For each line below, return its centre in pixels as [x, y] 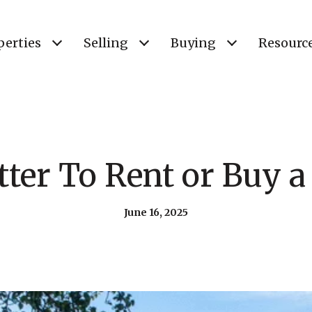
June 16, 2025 [156, 212]
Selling [106, 43]
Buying [193, 43]
